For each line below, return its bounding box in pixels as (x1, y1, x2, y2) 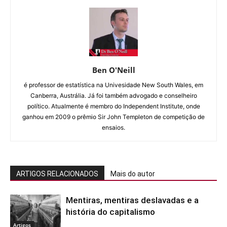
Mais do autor (110, 170, 155, 178)
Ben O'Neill (92, 65, 135, 75)
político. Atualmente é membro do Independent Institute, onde (27, 102, 200, 110)
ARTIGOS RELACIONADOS (16, 170, 98, 178)
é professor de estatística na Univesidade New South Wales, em (24, 81, 203, 89)
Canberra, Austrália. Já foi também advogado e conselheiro (30, 92, 197, 100)
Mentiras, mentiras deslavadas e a (66, 195, 199, 206)
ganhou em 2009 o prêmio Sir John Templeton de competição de (22, 113, 205, 121)
